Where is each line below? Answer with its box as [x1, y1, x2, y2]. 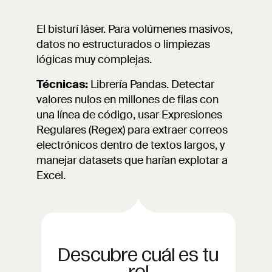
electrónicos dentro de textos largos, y [36, 138, 225, 152]
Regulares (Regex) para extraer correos [36, 123, 228, 137]
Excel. [36, 168, 66, 183]
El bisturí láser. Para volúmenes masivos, [36, 22, 233, 36]
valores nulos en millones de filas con [36, 92, 219, 107]
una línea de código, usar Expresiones [36, 107, 222, 122]
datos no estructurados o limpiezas [36, 37, 210, 52]
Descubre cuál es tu [58, 245, 219, 265]
